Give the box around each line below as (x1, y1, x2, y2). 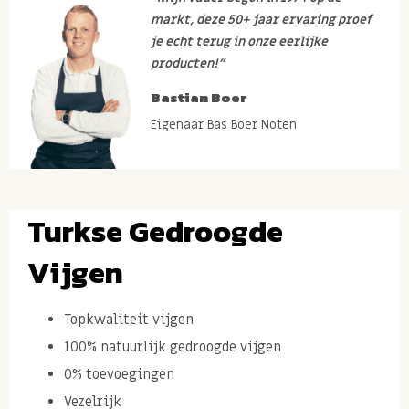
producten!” (150, 55, 225, 72)
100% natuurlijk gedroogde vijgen (64, 337, 281, 356)
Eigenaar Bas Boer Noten (150, 116, 297, 133)
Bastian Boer (150, 86, 247, 108)
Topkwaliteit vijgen (64, 309, 194, 329)
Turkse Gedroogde (27, 208, 283, 254)
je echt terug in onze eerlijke (150, 33, 328, 50)
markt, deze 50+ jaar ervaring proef (150, 11, 372, 28)
